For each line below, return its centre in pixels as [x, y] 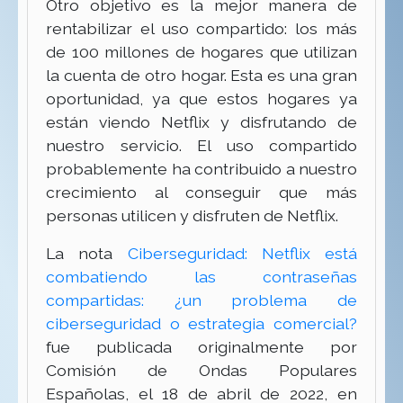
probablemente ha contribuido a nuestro [201, 169]
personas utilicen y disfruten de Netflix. [192, 216]
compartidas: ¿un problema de [201, 300]
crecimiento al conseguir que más [201, 193]
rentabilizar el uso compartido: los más [201, 29]
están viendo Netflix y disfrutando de [201, 122]
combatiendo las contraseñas [201, 277]
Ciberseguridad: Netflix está [235, 254]
